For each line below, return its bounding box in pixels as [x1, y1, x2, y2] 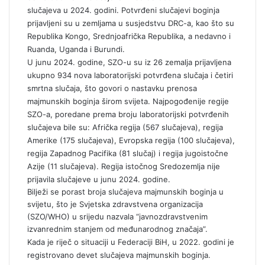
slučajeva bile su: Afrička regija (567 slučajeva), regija [27, 122, 223, 132]
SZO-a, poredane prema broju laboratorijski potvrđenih [27, 109, 229, 119]
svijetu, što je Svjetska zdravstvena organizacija [27, 199, 203, 209]
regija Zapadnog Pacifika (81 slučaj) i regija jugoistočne [27, 148, 228, 158]
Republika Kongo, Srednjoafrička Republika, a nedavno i [27, 31, 231, 41]
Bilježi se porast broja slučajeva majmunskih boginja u [27, 187, 224, 196]
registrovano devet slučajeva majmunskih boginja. [27, 250, 211, 260]
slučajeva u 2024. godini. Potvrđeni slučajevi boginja [27, 5, 219, 15]
